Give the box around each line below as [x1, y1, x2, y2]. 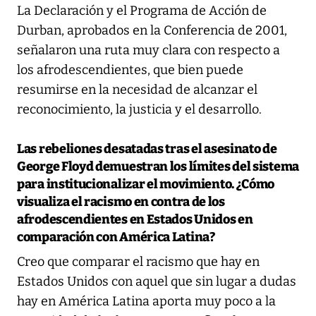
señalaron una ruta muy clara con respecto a [17, 42, 280, 58]
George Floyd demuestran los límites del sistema [17, 158, 299, 174]
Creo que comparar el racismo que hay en [17, 253, 260, 269]
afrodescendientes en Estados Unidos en [17, 211, 253, 227]
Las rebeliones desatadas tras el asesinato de [17, 140, 277, 157]
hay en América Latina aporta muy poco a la [17, 293, 276, 309]
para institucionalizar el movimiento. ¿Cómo [17, 176, 275, 192]
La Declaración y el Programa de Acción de [17, 2, 267, 18]
